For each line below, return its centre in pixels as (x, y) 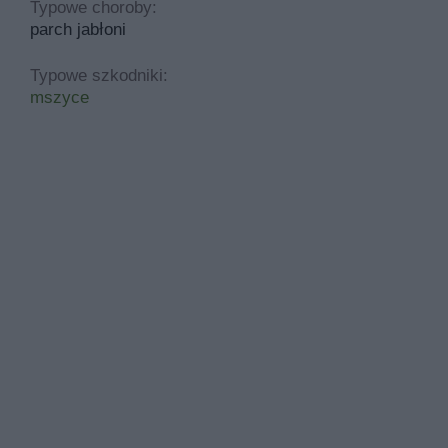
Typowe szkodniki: (99, 75)
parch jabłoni (78, 29)
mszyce (59, 97)
